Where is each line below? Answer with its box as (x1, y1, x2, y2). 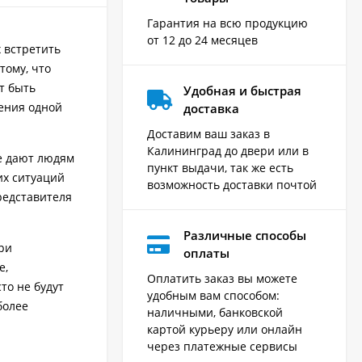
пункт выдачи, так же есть (147, 160, 293, 176)
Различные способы (183, 227, 306, 244)
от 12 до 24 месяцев (147, 32, 258, 48)
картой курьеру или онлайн (147, 322, 302, 338)
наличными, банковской (147, 305, 283, 321)
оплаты (183, 245, 229, 262)
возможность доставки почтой (147, 177, 317, 193)
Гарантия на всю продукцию (147, 15, 308, 32)
